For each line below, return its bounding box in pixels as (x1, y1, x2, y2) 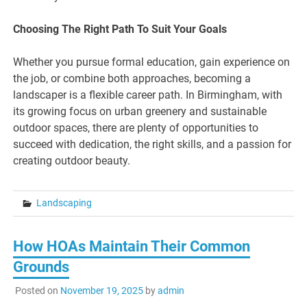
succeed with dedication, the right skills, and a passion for (13, 137, 292, 151)
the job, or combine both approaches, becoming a (13, 71, 251, 85)
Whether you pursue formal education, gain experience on (13, 55, 291, 69)
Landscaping (36, 197, 93, 208)
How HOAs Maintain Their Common (13, 237, 251, 255)
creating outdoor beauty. (13, 153, 131, 167)
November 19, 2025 (60, 285, 143, 297)
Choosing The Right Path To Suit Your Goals (13, 22, 228, 36)
